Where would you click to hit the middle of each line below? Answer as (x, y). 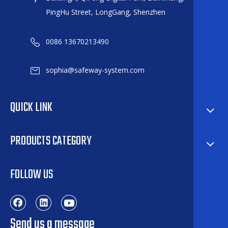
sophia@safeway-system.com (95, 70)
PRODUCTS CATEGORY (51, 141)
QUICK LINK (31, 107)
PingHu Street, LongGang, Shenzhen (106, 12)
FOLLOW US (32, 175)
